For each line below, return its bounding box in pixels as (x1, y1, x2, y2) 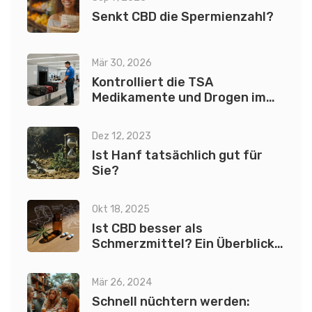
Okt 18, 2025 (92, 203, 150, 216)
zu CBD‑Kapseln (92, 251, 187, 267)
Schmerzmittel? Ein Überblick (92, 236, 274, 252)
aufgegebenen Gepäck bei (92, 105, 252, 121)
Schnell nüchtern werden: (92, 294, 250, 310)
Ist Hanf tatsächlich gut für (92, 148, 263, 164)
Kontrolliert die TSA (92, 75, 213, 91)
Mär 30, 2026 (92, 57, 152, 70)
